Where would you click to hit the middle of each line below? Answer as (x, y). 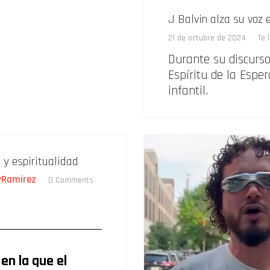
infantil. (188, 90)
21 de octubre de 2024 (207, 38)
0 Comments (71, 180)
